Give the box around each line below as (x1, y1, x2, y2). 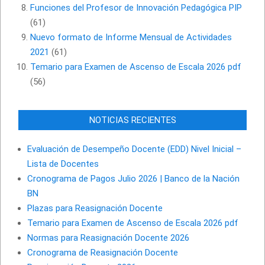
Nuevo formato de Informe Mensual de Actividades (30, 32, 232, 43)
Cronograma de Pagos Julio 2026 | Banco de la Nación (27, 173, 240, 185)
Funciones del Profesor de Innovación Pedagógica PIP (30, 2, 242, 14)
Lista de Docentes (27, 159, 99, 170)
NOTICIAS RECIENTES (89, 115, 176, 126)
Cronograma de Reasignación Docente (27, 247, 178, 258)
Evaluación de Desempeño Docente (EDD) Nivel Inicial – (27, 144, 241, 155)
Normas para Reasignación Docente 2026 (27, 232, 189, 244)
